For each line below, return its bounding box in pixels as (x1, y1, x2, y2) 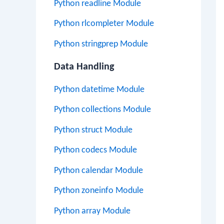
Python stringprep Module (54, 39, 148, 49)
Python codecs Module (54, 145, 137, 155)
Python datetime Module (54, 84, 144, 94)
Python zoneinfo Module (54, 186, 143, 195)
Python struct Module (54, 125, 132, 135)
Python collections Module (54, 105, 151, 114)
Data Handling (54, 61, 114, 72)
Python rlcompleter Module (54, 19, 154, 28)
